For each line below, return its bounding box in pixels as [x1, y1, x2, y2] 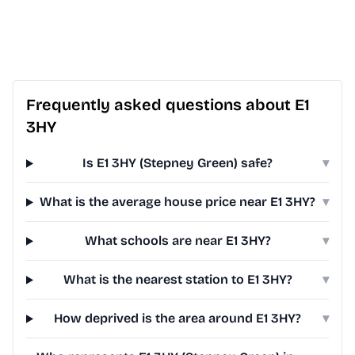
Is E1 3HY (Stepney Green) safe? [82, 155, 273, 171]
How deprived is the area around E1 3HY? [54, 311, 302, 326]
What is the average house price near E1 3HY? [40, 194, 316, 210]
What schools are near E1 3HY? [84, 233, 271, 249]
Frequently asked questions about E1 [26, 95, 310, 115]
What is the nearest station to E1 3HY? [63, 272, 292, 288]
